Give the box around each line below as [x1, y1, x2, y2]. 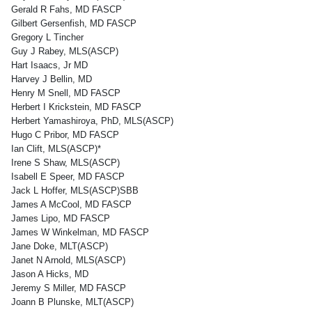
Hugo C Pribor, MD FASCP [11, 130, 119, 140]
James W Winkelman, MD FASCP [11, 227, 149, 237]
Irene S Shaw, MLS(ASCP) [11, 157, 120, 168]
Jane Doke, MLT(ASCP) [11, 241, 108, 251]
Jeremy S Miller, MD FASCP [11, 283, 126, 293]
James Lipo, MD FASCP [11, 213, 110, 224]
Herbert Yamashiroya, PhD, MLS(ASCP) [11, 116, 173, 126]
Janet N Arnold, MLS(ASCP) [11, 255, 125, 265]
